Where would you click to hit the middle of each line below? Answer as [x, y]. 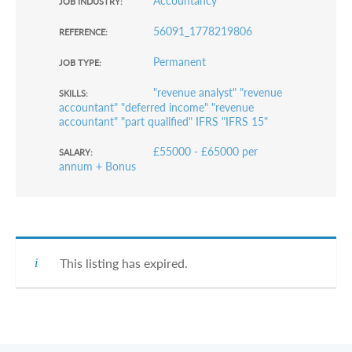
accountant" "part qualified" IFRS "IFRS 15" [163, 121]
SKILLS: [73, 93]
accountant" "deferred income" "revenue [156, 107]
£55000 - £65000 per [205, 151]
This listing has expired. [124, 263]
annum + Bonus [97, 166]
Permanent [180, 62]
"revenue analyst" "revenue [218, 92]
